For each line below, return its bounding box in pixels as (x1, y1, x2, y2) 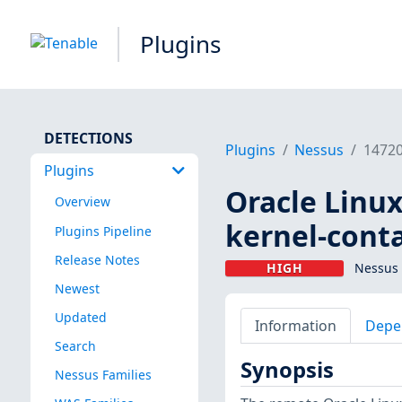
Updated (54, 308, 107, 326)
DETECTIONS (43, 127, 133, 148)
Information (254, 315, 336, 336)
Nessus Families (54, 366, 152, 384)
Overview (54, 193, 110, 211)
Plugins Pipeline (54, 222, 152, 240)
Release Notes (54, 250, 140, 268)
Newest (54, 279, 100, 297)
